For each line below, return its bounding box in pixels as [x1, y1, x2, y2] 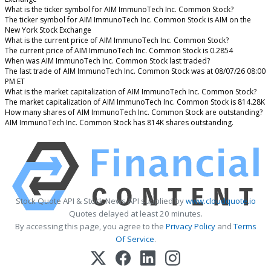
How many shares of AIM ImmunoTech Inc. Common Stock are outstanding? [5, 107, 263, 118]
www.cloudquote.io [185, 195, 256, 207]
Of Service [115, 233, 154, 245]
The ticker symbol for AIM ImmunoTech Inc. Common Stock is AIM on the [5, 15, 251, 25]
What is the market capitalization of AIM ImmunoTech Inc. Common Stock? [5, 87, 256, 97]
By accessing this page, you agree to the [15, 221, 166, 232]
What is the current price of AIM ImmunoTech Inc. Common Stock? [5, 35, 229, 46]
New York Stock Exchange [5, 25, 91, 36]
